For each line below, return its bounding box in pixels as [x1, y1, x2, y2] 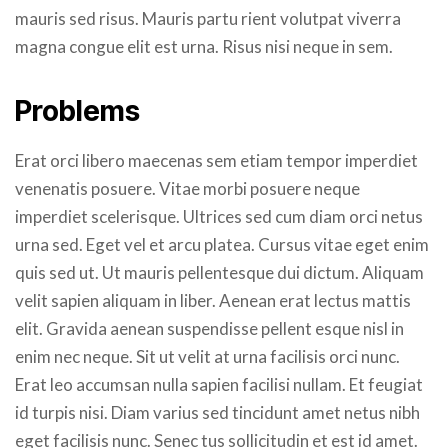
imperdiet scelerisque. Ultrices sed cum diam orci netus [15, 206, 423, 227]
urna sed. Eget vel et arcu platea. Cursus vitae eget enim [15, 234, 429, 255]
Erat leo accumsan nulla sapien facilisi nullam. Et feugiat [15, 374, 423, 395]
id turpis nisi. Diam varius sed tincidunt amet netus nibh [15, 402, 420, 423]
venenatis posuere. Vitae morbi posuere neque [15, 178, 360, 199]
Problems [15, 94, 140, 128]
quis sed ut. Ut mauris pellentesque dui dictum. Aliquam [15, 262, 424, 283]
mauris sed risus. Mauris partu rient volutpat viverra [15, 8, 401, 29]
